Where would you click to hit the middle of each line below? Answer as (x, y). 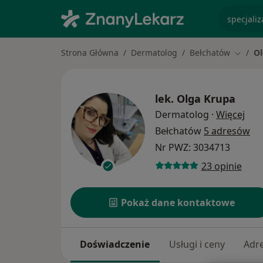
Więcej (230, 115)
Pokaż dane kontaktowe (178, 203)
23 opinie (221, 166)
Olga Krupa (206, 99)
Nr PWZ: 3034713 (193, 148)
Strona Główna (90, 53)
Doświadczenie (115, 245)
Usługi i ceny (197, 245)
